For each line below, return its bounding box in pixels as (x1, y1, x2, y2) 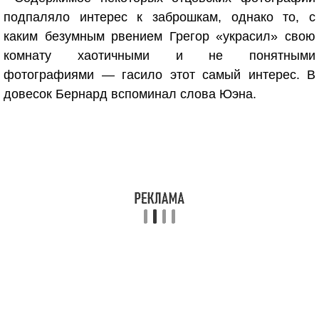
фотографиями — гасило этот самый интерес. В (4, 68, 315, 82)
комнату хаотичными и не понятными (4, 48, 315, 63)
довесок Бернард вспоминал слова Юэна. (4, 87, 256, 101)
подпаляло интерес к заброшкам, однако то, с (4, 10, 315, 24)
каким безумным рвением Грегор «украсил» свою (4, 29, 315, 43)
